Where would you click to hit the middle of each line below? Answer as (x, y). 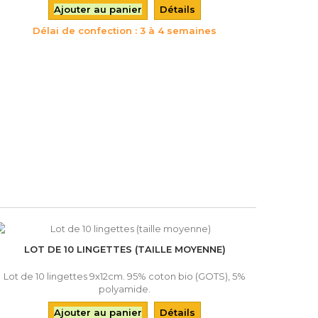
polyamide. (125, 289)
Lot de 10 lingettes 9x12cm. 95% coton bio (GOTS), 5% (125, 276)
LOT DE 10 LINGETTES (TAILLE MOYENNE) (125, 249)
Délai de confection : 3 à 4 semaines (125, 31)
